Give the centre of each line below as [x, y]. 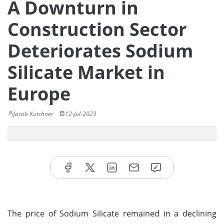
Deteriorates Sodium [100, 51]
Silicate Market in [86, 72]
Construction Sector [97, 29]
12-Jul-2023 [81, 114]
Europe [39, 94]
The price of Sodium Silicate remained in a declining [112, 213]
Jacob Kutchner [33, 114]
